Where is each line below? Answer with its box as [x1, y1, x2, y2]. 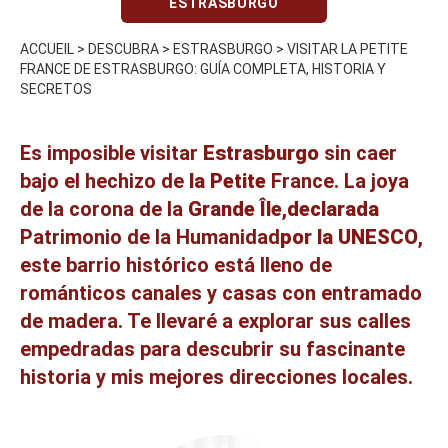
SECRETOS [20, 80, 92, 97]
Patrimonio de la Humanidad [20, 224, 280, 249]
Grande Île [188, 196, 282, 221]
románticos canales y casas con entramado [20, 280, 422, 305]
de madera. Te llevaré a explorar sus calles [20, 308, 411, 333]
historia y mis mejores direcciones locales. [20, 364, 413, 389]
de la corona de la [20, 196, 188, 221]
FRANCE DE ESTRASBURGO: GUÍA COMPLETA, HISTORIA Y [20, 60, 386, 77]
